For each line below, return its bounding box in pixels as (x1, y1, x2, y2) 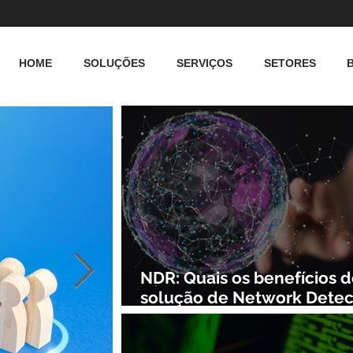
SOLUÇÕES (84, 57, 145, 69)
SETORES (264, 57, 316, 69)
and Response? (140, 307, 261, 328)
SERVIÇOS (176, 57, 232, 69)
